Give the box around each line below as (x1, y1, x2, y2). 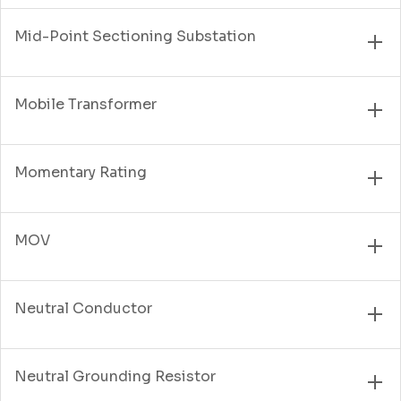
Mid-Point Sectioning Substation (14, 26, 256, 46)
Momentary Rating (14, 162, 147, 182)
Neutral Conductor (14, 298, 152, 318)
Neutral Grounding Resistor (14, 366, 216, 386)
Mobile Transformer (14, 94, 157, 114)
